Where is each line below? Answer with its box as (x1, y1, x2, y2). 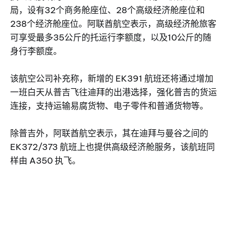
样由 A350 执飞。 (10, 155, 81, 167)
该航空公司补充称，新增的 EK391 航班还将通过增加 (10, 73, 213, 85)
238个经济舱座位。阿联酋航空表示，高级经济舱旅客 (10, 18, 216, 30)
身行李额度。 (10, 46, 62, 57)
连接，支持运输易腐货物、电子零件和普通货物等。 (10, 100, 208, 112)
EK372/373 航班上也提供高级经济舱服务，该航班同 (10, 141, 215, 153)
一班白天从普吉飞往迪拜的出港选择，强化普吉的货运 (10, 87, 217, 98)
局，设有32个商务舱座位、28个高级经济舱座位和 (10, 5, 205, 16)
